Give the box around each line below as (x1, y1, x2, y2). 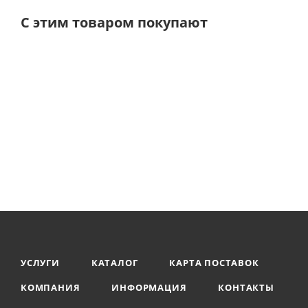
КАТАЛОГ (91, 256, 138, 269)
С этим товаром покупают (21, 12, 208, 32)
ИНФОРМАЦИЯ (111, 281, 187, 294)
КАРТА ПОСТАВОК (169, 256, 259, 269)
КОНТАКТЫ (218, 281, 274, 294)
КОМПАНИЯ (21, 281, 80, 294)
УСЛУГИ (21, 256, 60, 269)
